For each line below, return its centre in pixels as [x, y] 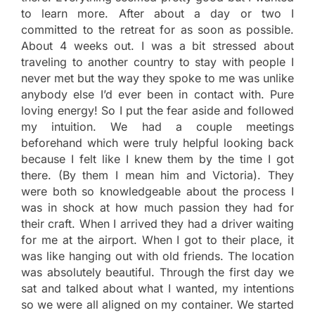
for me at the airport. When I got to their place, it [157, 239]
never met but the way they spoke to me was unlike [157, 78]
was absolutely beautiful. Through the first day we [157, 272]
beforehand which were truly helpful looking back [157, 142]
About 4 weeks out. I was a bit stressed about [157, 45]
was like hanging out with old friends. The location [157, 256]
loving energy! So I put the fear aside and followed [157, 110]
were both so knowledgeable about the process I [157, 191]
